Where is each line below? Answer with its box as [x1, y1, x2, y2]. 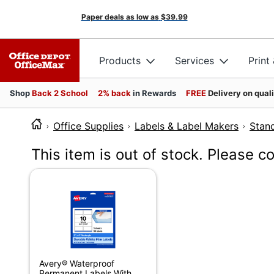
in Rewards [133, 88, 176, 98]
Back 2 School [32, 88, 88, 98]
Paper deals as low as [81, 12, 159, 21]
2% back [98, 88, 133, 98]
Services [175, 54, 214, 67]
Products [99, 54, 141, 67]
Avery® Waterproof [39, 258, 114, 268]
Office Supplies [53, 120, 124, 132]
